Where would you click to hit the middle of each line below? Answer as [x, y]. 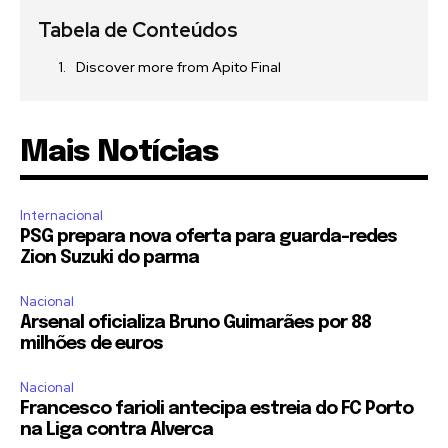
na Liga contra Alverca [116, 430]
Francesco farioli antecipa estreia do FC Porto [216, 409]
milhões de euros [91, 344]
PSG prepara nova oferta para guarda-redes [208, 237]
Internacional [61, 216]
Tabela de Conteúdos [138, 30]
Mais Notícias [119, 153]
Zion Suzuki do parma [109, 258]
